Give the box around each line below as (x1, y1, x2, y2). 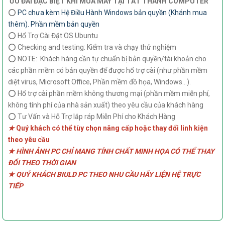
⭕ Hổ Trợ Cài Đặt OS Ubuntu (8, 32, 98, 40)
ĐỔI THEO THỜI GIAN (8, 159, 76, 167)
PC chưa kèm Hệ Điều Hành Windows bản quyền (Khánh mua (18, 9, 207, 17)
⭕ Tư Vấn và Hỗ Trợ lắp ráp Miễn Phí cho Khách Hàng (8, 113, 177, 121)
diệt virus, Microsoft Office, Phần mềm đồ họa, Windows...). (8, 78, 191, 86)
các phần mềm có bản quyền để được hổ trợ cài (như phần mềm (8, 66, 207, 75)
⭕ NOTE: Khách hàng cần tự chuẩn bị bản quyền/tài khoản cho (8, 55, 206, 63)
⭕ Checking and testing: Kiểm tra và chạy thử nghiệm (8, 43, 176, 52)
